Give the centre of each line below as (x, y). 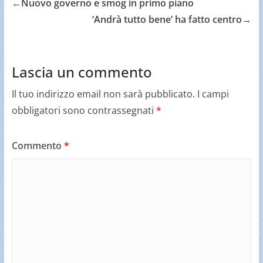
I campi (213, 94)
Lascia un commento (82, 72)
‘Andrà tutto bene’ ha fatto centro (167, 20)
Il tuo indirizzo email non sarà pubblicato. (103, 94)
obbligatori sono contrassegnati (84, 111)
